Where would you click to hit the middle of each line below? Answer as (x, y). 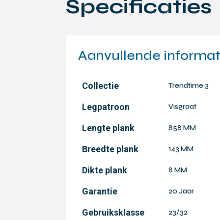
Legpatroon (106, 107)
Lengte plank (109, 128)
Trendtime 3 (189, 85)
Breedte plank (110, 149)
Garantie (100, 191)
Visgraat (183, 106)
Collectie (101, 85)
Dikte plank (105, 170)
